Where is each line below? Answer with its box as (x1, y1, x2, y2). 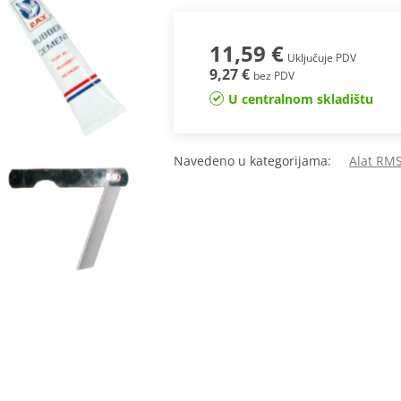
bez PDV (252, 68, 294, 84)
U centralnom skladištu (227, 90, 373, 108)
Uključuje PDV (286, 50, 356, 66)
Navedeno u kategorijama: (174, 152, 349, 170)
